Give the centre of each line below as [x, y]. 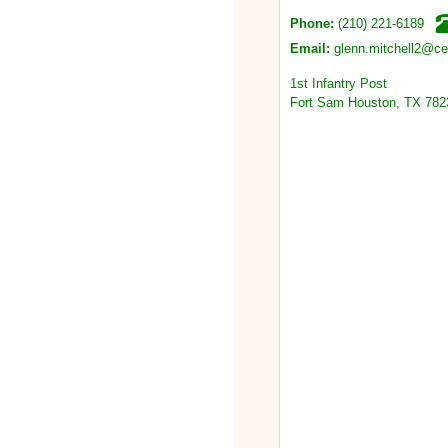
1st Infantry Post [338, 83]
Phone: [314, 24]
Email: [312, 49]
